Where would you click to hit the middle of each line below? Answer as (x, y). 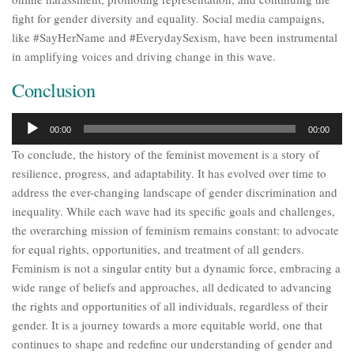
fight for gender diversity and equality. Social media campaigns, (168, 18)
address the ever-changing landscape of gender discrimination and (175, 192)
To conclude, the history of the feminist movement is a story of (166, 154)
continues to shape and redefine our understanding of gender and (172, 343)
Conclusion (53, 89)
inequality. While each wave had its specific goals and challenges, (173, 211)
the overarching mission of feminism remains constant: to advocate (175, 230)
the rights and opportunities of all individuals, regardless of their (170, 305)
